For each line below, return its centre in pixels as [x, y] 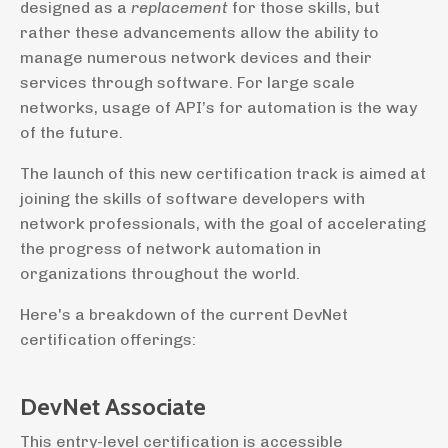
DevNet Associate [113, 406]
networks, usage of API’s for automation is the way [218, 107]
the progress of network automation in [170, 248]
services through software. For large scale [187, 82]
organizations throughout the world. [160, 273]
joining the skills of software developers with [192, 198]
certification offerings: [108, 339]
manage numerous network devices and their [196, 57]
